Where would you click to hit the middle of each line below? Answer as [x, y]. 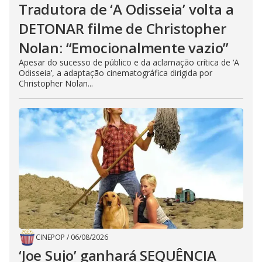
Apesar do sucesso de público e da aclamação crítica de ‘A [129, 62]
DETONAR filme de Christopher [123, 28]
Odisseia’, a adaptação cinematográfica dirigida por [116, 73]
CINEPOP [50, 237]
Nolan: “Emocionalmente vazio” [124, 48]
